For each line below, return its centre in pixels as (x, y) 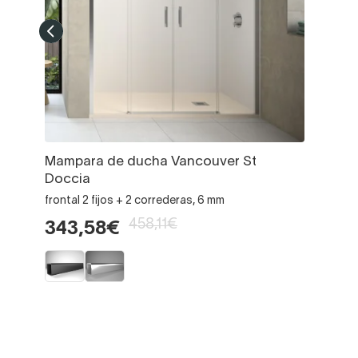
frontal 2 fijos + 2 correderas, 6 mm (135, 201)
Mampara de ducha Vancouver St (151, 161)
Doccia (68, 179)
